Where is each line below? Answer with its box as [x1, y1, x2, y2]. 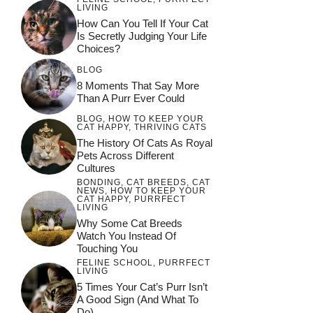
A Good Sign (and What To [77, 293, 198, 306]
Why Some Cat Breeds [77, 217, 182, 230]
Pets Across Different [77, 150, 174, 162]
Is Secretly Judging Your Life [77, 30, 207, 43]
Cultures [77, 162, 115, 175]
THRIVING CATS [134, 122, 207, 133]
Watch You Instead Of [77, 230, 176, 242]
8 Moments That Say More [77, 79, 199, 92]
